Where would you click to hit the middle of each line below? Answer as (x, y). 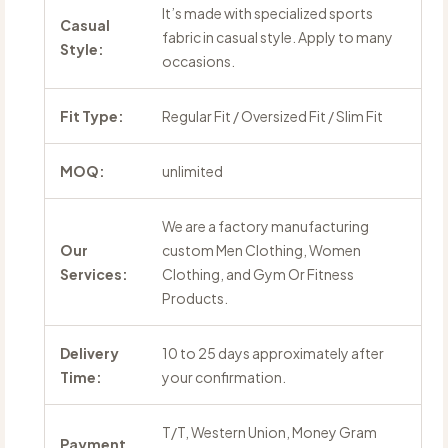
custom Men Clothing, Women (261, 250)
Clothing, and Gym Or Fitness (258, 274)
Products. (195, 298)
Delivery (89, 353)
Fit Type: (92, 116)
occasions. (198, 61)
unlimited (192, 171)
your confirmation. (224, 377)
